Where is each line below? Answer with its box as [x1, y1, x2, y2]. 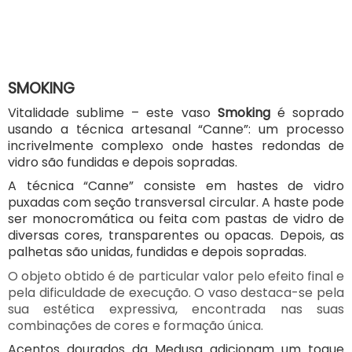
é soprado [269, 103, 345, 122]
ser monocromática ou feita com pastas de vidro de [8, 210, 344, 229]
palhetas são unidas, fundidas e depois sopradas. [8, 243, 306, 262]
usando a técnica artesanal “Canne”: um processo [8, 119, 344, 138]
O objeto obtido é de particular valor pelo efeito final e [8, 266, 344, 285]
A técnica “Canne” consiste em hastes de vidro [8, 177, 344, 196]
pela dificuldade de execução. [8, 283, 191, 302]
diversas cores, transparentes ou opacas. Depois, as [8, 226, 344, 245]
